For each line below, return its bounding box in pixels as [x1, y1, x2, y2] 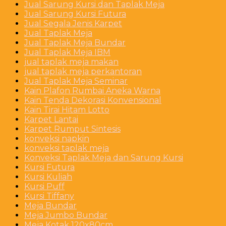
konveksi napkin [24, 133, 89, 143]
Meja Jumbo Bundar [24, 210, 107, 220]
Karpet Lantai [24, 114, 78, 124]
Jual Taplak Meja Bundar [24, 37, 126, 47]
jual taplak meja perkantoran [24, 66, 142, 76]
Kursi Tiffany [24, 191, 74, 201]
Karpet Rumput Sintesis [24, 124, 121, 134]
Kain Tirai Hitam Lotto [24, 104, 109, 115]
